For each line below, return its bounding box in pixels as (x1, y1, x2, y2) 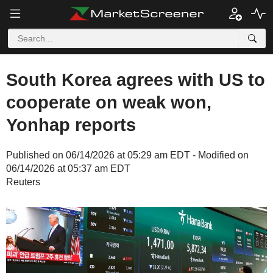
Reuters (6, 177, 40, 187)
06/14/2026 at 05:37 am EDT (6, 163, 130, 174)
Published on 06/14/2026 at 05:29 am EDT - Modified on (6, 150, 249, 160)
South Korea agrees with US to (6, 70, 265, 90)
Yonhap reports (6, 115, 136, 135)
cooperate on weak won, (6, 93, 211, 112)
